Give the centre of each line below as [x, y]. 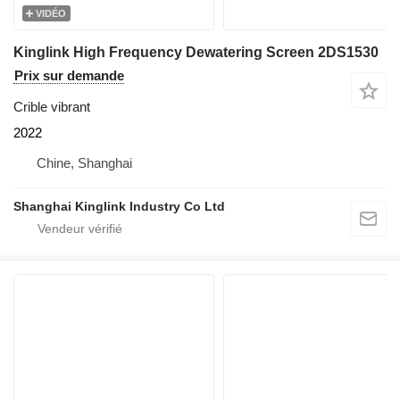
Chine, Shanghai [84, 163]
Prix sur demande [69, 76]
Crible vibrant [52, 107]
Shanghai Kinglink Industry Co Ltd [119, 207]
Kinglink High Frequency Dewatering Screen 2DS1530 [196, 53]
